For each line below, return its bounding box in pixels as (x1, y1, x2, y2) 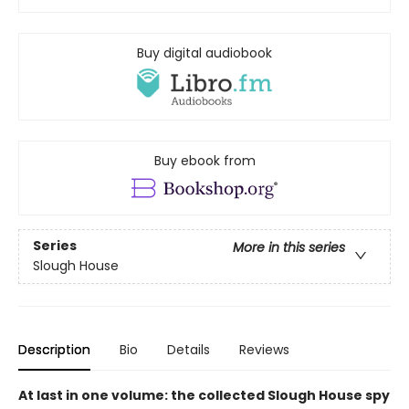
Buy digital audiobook (137, 43, 272, 62)
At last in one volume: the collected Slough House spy (18, 385, 390, 404)
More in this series (233, 238, 345, 257)
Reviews (239, 340, 289, 359)
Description (18, 340, 90, 359)
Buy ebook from (153, 151, 256, 170)
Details (167, 340, 210, 359)
